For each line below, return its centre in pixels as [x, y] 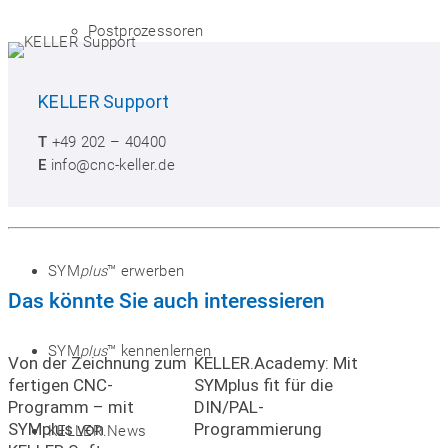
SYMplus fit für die [263, 384]
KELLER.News [97, 430]
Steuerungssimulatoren [167, 110]
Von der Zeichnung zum [97, 362]
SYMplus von [56, 428]
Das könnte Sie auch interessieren [166, 300]
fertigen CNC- [60, 384]
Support [136, 101]
